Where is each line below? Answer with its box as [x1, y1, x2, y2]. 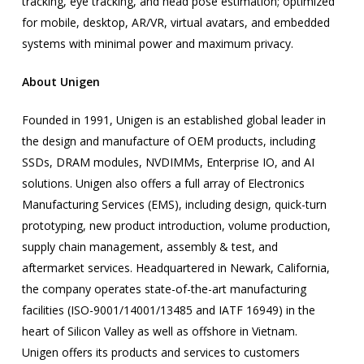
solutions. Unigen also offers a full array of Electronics [21, 175, 305, 191]
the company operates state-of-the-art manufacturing [21, 281, 306, 297]
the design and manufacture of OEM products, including [21, 133, 315, 149]
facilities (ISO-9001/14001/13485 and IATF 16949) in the [21, 302, 315, 318]
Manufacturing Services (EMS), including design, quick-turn [21, 197, 327, 212]
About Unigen [21, 74, 100, 89]
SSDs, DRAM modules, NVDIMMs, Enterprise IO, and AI [21, 154, 314, 170]
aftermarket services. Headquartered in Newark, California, [21, 260, 330, 275]
